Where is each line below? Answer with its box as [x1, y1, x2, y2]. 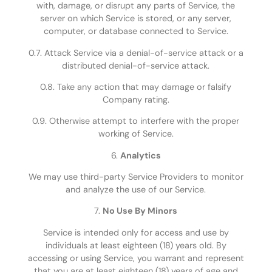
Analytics [120, 149, 161, 161]
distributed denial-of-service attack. [62, 59, 210, 71]
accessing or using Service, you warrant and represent [27, 252, 244, 263]
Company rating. [102, 93, 169, 105]
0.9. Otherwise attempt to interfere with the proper [32, 115, 240, 127]
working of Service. [98, 128, 174, 140]
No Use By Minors [103, 205, 178, 217]
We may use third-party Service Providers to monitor [28, 171, 243, 183]
